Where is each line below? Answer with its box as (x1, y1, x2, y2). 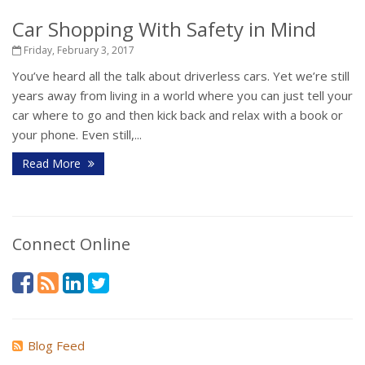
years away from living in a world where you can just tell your (12, 87, 353, 103)
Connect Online (12, 233, 130, 255)
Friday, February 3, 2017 (21, 43, 134, 57)
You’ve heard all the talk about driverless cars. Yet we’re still (12, 68, 350, 84)
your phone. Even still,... (12, 126, 142, 143)
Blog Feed (28, 337, 85, 354)
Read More (22, 156, 84, 171)
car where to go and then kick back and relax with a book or (12, 107, 343, 123)
